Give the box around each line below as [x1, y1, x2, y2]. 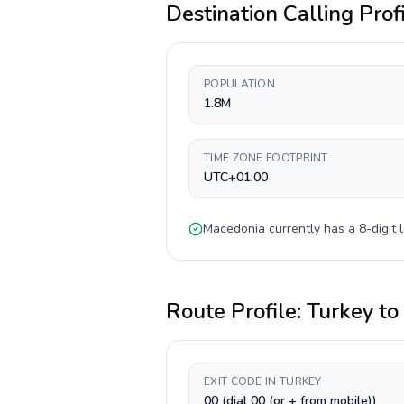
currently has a [265, 220, 359, 237]
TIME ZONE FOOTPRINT [204, 151, 328, 165]
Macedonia [203, 220, 265, 237]
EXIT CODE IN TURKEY [204, 374, 322, 389]
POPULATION [204, 77, 275, 91]
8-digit [359, 220, 396, 237]
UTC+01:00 [204, 169, 268, 186]
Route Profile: [166, 297, 307, 326]
